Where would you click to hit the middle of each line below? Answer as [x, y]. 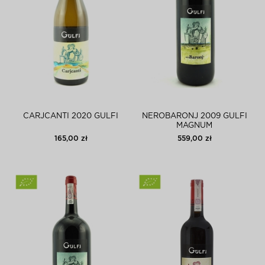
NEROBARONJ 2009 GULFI [194, 116]
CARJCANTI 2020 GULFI [71, 116]
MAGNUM [194, 126]
